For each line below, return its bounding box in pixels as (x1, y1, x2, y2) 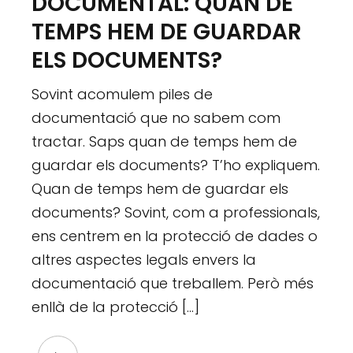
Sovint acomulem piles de (32, 84, 214, 104)
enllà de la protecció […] (32, 296, 200, 317)
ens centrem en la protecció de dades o (32, 225, 318, 246)
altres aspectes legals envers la (32, 249, 257, 269)
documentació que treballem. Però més (32, 273, 314, 293)
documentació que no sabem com (32, 107, 281, 128)
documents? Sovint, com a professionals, (32, 202, 321, 222)
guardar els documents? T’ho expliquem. (32, 154, 321, 175)
